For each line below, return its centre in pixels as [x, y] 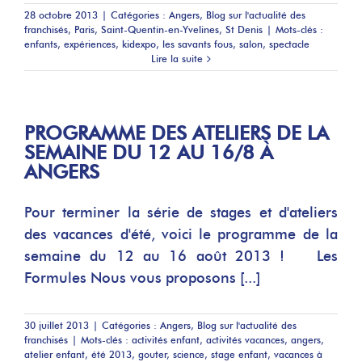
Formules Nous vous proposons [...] [142, 278]
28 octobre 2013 [61, 15]
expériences [90, 44]
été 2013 [112, 354]
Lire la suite [177, 59]
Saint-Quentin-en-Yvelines [160, 29]
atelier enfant [55, 354]
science [189, 354]
